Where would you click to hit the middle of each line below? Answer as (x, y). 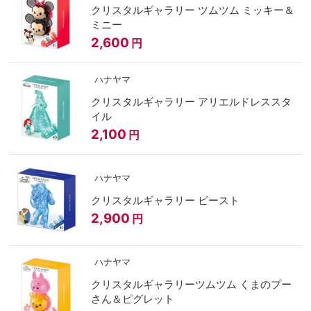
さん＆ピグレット (132, 299)
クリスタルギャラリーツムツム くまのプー (191, 284)
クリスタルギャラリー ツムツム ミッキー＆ (144, 10)
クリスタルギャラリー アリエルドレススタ (191, 101)
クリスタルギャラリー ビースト (218, 200)
